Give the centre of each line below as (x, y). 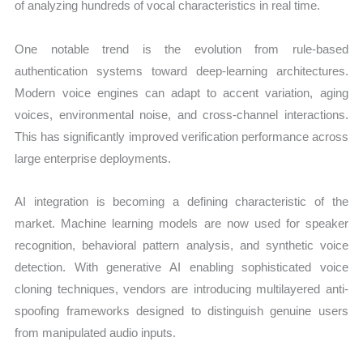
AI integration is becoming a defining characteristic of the (181, 201)
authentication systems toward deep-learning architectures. (181, 70)
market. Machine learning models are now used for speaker (181, 223)
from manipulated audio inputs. (96, 332)
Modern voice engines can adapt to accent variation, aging (181, 92)
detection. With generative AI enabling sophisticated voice (181, 267)
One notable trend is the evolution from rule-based (181, 49)
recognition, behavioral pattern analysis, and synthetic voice (181, 245)
